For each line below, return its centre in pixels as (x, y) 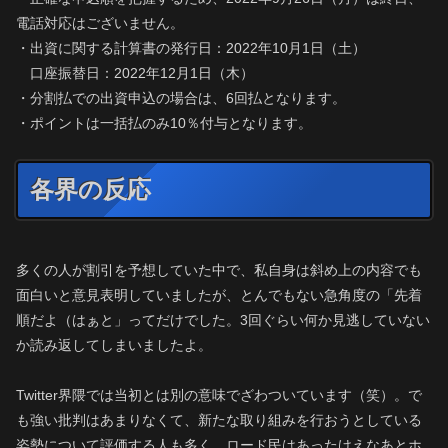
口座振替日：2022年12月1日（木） (135, 73)
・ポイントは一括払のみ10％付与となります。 (164, 123)
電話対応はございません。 (100, 23)
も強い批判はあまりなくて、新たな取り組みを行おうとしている (219, 420)
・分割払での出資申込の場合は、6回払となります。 (181, 98)
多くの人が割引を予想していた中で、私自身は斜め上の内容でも (219, 270)
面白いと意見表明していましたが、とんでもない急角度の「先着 (219, 295)
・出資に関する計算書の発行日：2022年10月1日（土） (191, 48)
